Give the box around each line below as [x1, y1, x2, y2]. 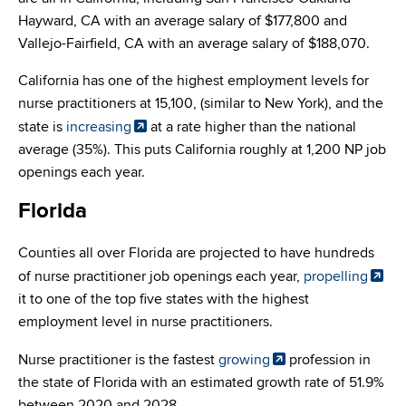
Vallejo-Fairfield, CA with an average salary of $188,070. [18, 34, 370, 53]
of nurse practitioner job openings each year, [18, 267, 304, 286]
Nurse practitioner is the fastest [18, 351, 218, 370]
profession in [285, 351, 371, 370]
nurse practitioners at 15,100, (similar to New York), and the [18, 94, 383, 113]
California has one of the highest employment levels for [18, 72, 369, 91]
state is [18, 118, 66, 137]
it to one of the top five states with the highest [18, 290, 309, 309]
